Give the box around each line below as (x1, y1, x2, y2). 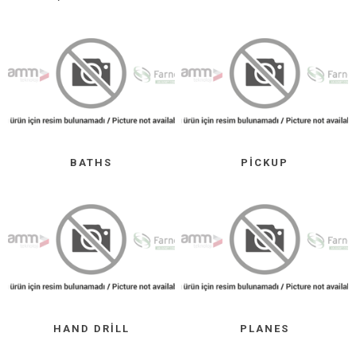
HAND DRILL (52, 323, 130, 335)
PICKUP (241, 157, 289, 168)
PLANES (240, 323, 290, 335)
